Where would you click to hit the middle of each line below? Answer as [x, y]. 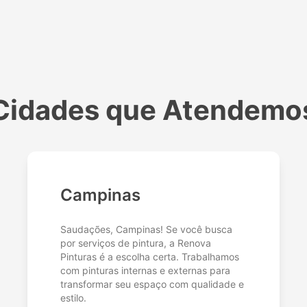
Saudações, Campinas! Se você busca [146, 230]
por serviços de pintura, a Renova [136, 243]
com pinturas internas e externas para [145, 271]
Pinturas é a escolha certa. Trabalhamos [150, 257]
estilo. [73, 298]
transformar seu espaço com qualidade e [152, 284]
